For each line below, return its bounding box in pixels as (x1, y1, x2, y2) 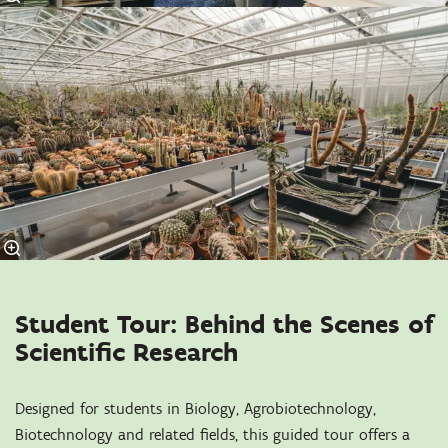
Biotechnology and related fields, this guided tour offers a (15, 425, 410, 445)
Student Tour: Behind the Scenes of (15, 308, 433, 341)
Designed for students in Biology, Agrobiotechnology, (15, 399, 376, 419)
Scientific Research (15, 336, 238, 369)
